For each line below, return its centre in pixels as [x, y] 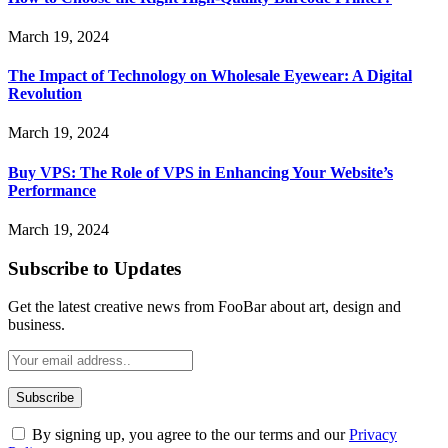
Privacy [373, 435]
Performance [52, 190]
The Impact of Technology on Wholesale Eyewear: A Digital [210, 76]
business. [36, 325]
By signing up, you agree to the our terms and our [188, 435]
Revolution [45, 94]
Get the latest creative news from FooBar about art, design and [204, 307]
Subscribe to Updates [94, 268]
